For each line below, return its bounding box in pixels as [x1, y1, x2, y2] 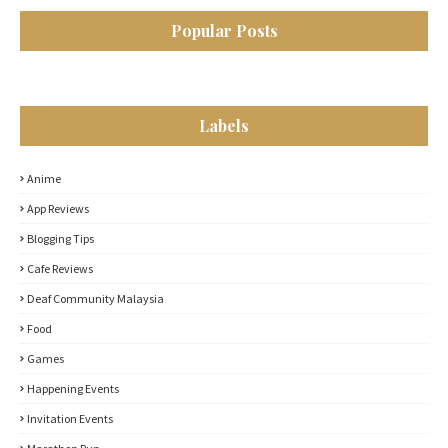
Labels [199, 115, 249, 136]
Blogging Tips [27, 231, 94, 246]
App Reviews [27, 201, 89, 216]
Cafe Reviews [27, 261, 93, 276]
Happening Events [27, 381, 119, 396]
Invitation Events [27, 411, 113, 426]
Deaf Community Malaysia [27, 291, 164, 306]
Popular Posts [170, 20, 278, 41]
